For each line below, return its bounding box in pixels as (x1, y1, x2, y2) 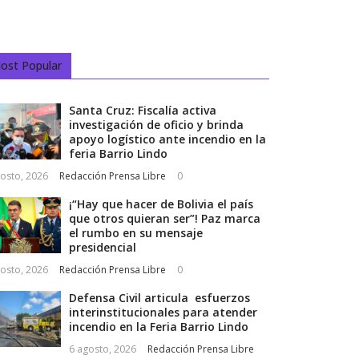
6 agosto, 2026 (68, 342, 136, 357)
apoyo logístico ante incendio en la (68, 131, 266, 147)
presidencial (68, 240, 136, 256)
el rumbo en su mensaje (68, 225, 203, 241)
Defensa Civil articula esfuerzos (68, 290, 250, 306)
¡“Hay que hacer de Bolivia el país (68, 196, 253, 212)
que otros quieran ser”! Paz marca (68, 211, 260, 227)
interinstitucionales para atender (68, 305, 257, 321)
